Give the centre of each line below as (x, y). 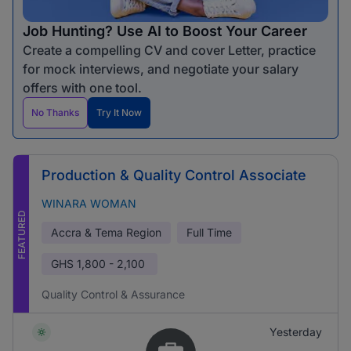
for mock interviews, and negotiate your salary (161, 69)
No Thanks (55, 112)
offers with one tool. (82, 88)
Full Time (209, 232)
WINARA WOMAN (89, 203)
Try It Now (119, 112)
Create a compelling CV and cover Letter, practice (169, 50)
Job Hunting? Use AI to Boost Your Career (165, 31)
